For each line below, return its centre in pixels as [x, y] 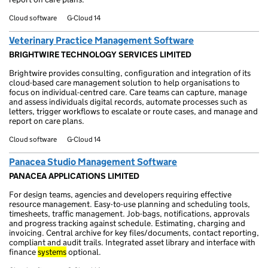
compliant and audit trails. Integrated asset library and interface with [132, 242]
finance [23, 252]
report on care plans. [47, 121]
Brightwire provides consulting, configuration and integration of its [130, 73]
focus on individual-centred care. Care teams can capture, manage [128, 92]
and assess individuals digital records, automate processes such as [128, 102]
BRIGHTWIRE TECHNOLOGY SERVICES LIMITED [100, 54]
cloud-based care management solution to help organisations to [124, 83]
